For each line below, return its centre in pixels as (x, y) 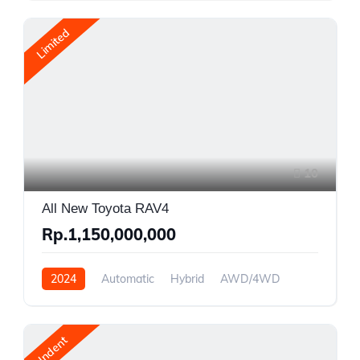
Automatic (128, 279)
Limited (53, 43)
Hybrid (187, 279)
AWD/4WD (250, 279)
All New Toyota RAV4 (105, 209)
